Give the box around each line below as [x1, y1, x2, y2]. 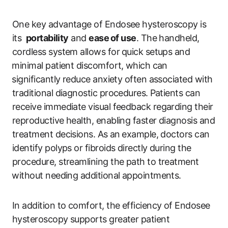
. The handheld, [136, 32, 199, 43]
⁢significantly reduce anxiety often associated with [12, 73, 213, 84]
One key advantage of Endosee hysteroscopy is [12, 18, 207, 30]
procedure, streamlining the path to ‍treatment [12, 156, 199, 167]
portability [25, 32, 69, 43]
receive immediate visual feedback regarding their [12, 101, 213, 112]
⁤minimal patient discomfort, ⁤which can [12, 60, 167, 71]
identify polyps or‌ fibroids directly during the [12, 142, 191, 153]
